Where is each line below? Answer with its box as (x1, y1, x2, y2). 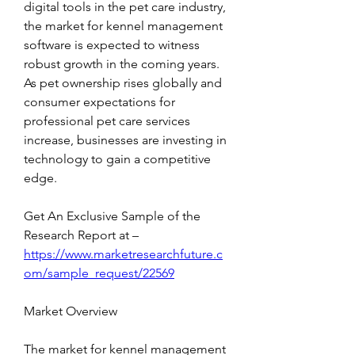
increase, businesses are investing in (24, 132, 227, 148)
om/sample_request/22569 (24, 265, 174, 281)
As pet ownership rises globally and (24, 75, 222, 91)
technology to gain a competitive (24, 151, 211, 167)
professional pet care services (24, 113, 190, 129)
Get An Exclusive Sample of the (24, 208, 200, 224)
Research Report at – (139, 227, 148, 243)
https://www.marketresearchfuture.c (24, 246, 223, 262)
